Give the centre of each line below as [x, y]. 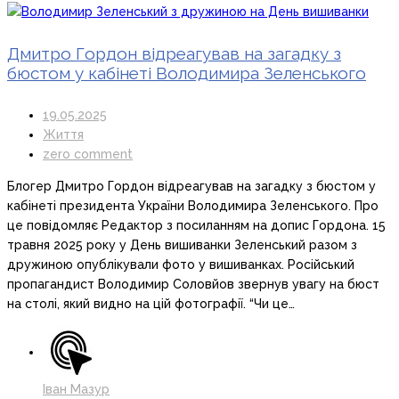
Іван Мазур [76, 390]
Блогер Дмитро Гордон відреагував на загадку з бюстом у [191, 187]
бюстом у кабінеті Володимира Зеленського [187, 73]
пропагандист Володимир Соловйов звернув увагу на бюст [193, 285]
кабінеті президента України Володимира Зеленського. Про [193, 206]
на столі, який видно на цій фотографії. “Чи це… [151, 304]
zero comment [88, 155]
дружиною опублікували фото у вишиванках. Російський [181, 265]
